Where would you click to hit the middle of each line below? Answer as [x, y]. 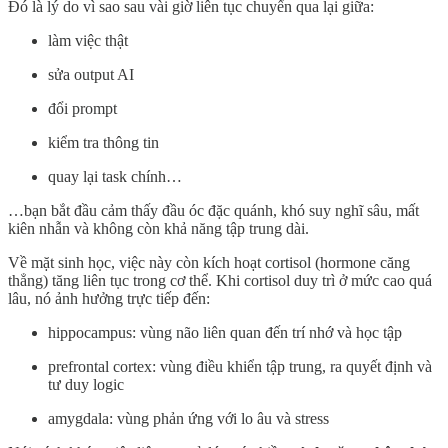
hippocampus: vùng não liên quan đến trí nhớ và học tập [225, 332]
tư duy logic [86, 384]
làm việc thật [88, 40]
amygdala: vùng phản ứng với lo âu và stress [188, 418]
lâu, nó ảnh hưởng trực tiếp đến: [109, 298]
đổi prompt [82, 108]
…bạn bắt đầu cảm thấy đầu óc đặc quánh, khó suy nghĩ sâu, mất [213, 210]
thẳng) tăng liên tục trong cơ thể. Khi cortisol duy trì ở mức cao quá [220, 280]
